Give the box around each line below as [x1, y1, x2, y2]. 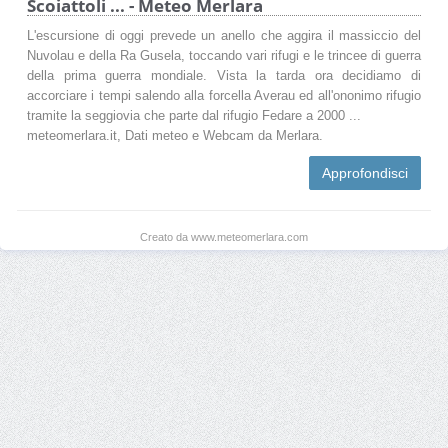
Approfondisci [322, 164, 408, 181]
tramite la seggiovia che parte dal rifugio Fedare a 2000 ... [27, 108, 361, 123]
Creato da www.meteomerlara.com [140, 230, 308, 243]
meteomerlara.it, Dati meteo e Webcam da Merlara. [27, 128, 323, 143]
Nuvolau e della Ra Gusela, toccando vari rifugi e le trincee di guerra [27, 48, 421, 63]
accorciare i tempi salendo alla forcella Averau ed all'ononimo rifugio [27, 88, 421, 103]
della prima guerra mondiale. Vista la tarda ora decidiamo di [27, 68, 421, 83]
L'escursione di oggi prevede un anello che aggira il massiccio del [27, 28, 421, 43]
